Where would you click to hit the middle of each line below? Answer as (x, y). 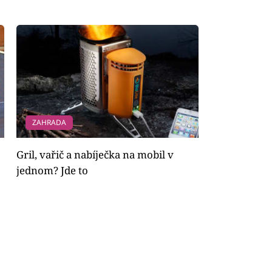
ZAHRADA (49, 122)
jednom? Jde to (52, 170)
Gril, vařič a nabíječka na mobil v (95, 154)
